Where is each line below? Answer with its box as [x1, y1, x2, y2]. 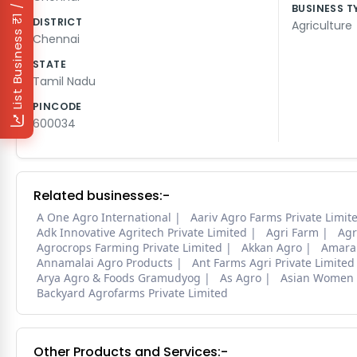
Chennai [33, 31, 80, 48]
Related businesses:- [33, 186, 170, 206]
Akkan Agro [241, 240, 302, 256]
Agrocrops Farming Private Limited [37, 240, 222, 256]
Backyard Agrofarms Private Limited [37, 285, 228, 301]
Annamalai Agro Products [37, 255, 173, 271]
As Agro [220, 270, 261, 286]
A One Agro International [37, 210, 171, 226]
